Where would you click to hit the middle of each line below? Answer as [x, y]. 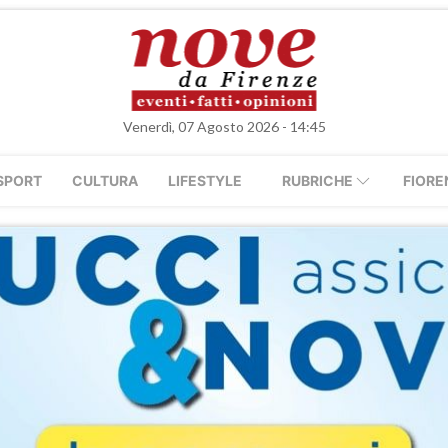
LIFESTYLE [205, 180]
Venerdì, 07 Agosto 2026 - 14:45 [224, 126]
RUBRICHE [317, 180]
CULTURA [105, 180]
